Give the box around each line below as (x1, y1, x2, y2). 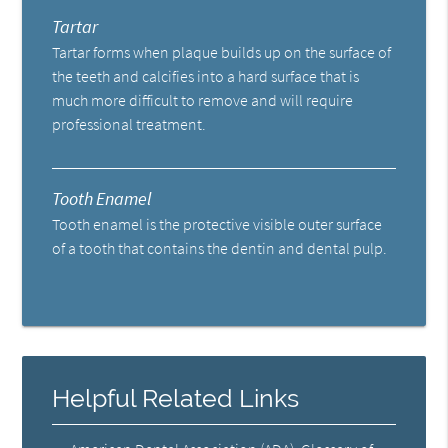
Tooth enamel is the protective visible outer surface (52, 213, 383, 234)
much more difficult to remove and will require (52, 89, 354, 110)
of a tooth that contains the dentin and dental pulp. (52, 237, 388, 258)
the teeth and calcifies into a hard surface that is (52, 65, 360, 86)
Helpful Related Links (52, 383, 300, 413)
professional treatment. (52, 113, 207, 134)
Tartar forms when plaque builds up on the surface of (52, 41, 392, 62)
